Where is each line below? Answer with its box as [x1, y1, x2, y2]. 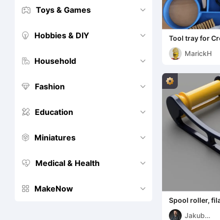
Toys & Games [36, 5, 91, 15]
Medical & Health [35, 158, 100, 168]
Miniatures [34, 133, 76, 142]
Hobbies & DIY [34, 30, 89, 40]
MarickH [185, 49, 212, 57]
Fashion [35, 82, 65, 91]
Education [35, 107, 73, 117]
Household [34, 56, 76, 66]
